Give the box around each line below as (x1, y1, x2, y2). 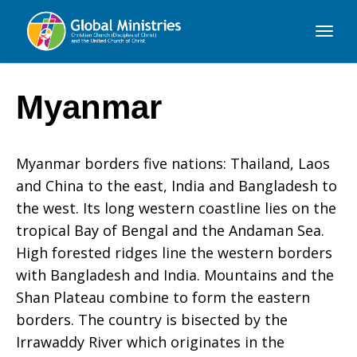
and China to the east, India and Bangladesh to (16, 176, 337, 195)
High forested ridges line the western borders (16, 243, 332, 262)
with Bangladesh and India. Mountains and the (16, 265, 334, 284)
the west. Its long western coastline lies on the (16, 198, 336, 218)
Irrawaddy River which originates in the (16, 332, 284, 351)
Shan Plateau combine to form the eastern (16, 288, 310, 307)
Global (15, 53, 61, 73)
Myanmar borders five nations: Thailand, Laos (16, 154, 330, 173)
